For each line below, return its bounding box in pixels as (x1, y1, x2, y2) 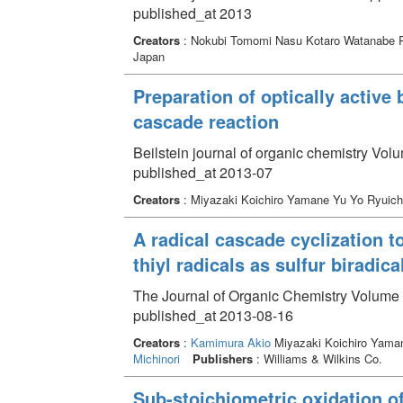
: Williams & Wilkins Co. (252, 349, 382, 367)
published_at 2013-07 (132, 161, 273, 183)
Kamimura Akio (190, 333, 271, 351)
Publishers (192, 349, 253, 367)
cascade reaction (132, 107, 279, 134)
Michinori (132, 349, 180, 367)
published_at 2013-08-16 (132, 304, 293, 326)
